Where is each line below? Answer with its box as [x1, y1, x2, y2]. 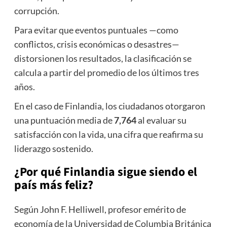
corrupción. [14, 5, 59, 17]
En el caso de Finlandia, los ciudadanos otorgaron [14, 100, 205, 112]
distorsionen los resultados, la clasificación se [14, 53, 192, 64]
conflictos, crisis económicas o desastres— [14, 39, 179, 50]
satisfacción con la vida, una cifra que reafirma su [14, 129, 203, 140]
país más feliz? [14, 176, 93, 195]
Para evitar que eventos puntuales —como [14, 24, 178, 36]
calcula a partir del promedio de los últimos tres [14, 67, 199, 79]
